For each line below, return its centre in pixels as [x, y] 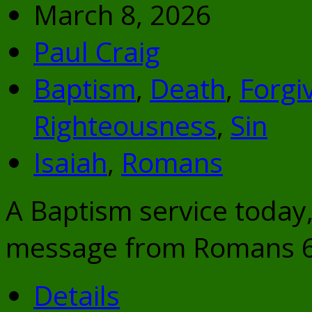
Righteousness [125, 125]
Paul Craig [97, 52]
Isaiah [70, 162]
